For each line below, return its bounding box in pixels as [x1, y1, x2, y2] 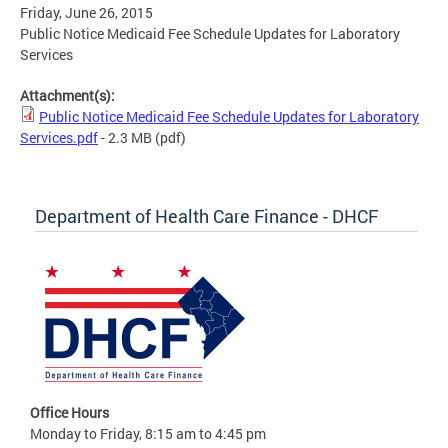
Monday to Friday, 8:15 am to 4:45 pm [30, 424, 266, 444]
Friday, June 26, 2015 [20, 3, 153, 23]
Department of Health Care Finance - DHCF [35, 204, 378, 229]
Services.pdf [20, 128, 98, 148]
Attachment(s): [20, 86, 118, 106]
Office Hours [30, 403, 109, 423]
